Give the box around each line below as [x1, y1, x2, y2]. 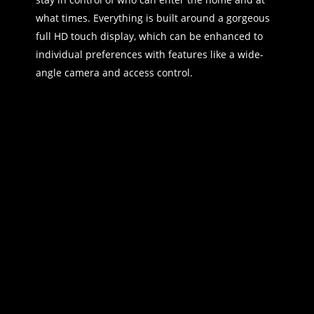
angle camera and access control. [35, 65, 193, 79]
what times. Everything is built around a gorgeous [35, 11, 270, 25]
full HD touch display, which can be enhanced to [35, 29, 263, 43]
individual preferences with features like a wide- [35, 47, 264, 61]
